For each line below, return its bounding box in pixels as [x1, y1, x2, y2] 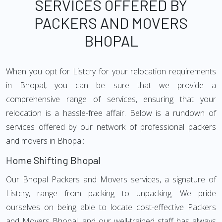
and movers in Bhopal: [6, 135, 84, 146]
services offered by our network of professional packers [6, 121, 216, 132]
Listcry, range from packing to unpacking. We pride [6, 188, 216, 199]
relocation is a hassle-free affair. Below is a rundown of [6, 108, 216, 118]
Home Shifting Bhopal [6, 154, 101, 166]
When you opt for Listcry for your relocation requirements [6, 66, 216, 77]
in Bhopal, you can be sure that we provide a [6, 80, 216, 91]
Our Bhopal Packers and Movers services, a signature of [6, 174, 216, 185]
